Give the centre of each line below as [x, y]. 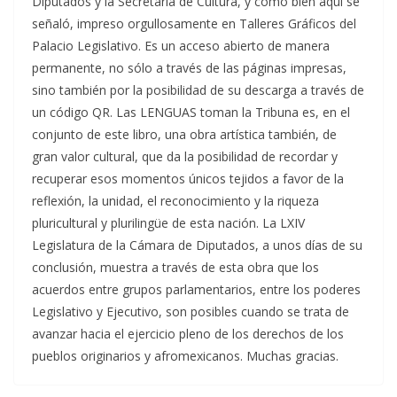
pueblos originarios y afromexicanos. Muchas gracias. [185, 356]
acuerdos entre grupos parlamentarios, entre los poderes [196, 290]
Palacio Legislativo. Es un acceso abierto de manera [181, 46]
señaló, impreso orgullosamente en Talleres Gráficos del [194, 24]
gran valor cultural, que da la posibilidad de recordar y [185, 157]
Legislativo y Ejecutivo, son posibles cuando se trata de [191, 312]
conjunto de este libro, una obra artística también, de [184, 135]
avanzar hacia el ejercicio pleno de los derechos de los [188, 334]
